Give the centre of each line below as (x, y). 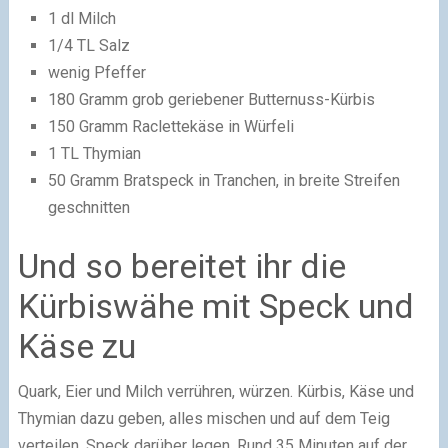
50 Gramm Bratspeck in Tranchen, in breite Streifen (223, 180)
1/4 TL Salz (88, 45)
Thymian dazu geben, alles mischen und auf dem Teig (203, 418)
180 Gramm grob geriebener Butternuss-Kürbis (211, 99)
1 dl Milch (81, 18)
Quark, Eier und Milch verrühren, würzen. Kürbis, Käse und (215, 391)
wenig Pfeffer (96, 72)
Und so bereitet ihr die (181, 265)
